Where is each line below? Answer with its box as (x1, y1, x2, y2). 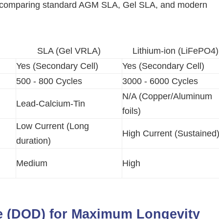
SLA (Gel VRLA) (37, 46, 101, 56)
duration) (16, 136, 51, 146)
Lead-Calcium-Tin (16, 99, 85, 109)
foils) (122, 106, 141, 116)
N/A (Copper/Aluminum (122, 91, 212, 101)
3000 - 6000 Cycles (122, 76, 198, 86)
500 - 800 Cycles (16, 76, 82, 86)
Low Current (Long (16, 121, 89, 131)
